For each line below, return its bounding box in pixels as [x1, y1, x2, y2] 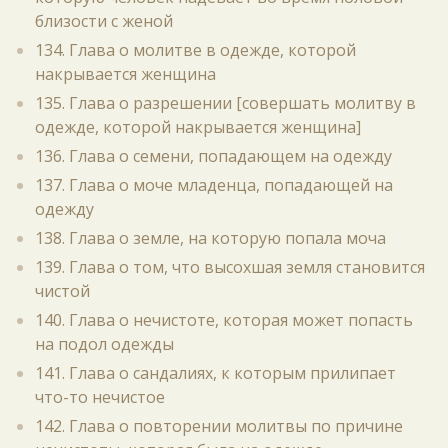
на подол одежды [35, 333, 174, 355]
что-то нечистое [35, 386, 165, 408]
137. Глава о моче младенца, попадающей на [35, 174, 393, 196]
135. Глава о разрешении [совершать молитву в [35, 92, 416, 114]
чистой [35, 280, 90, 302]
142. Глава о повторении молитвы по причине [35, 415, 403, 437]
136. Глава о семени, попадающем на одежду [35, 145, 392, 167]
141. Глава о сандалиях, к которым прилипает [35, 362, 396, 384]
